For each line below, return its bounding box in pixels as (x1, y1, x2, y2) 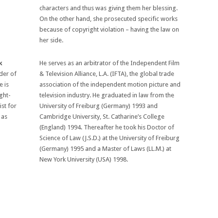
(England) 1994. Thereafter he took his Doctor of (39, 123, 175, 131)
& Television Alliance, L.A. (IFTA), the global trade (39, 70, 175, 77)
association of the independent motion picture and (39, 80, 181, 88)
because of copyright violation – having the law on (39, 25, 180, 33)
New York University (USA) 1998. (39, 155, 128, 163)
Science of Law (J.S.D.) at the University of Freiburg (39, 134, 180, 142)
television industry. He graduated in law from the (39, 91, 175, 99)
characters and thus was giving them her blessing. (39, 4, 178, 12)
